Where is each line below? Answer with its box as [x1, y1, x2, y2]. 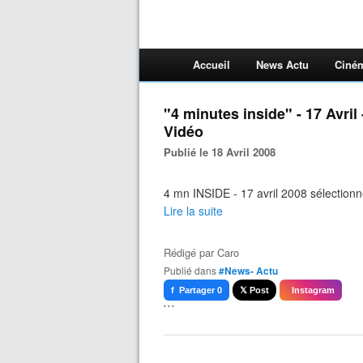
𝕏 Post [240, 285, 269, 295]
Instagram [287, 285, 335, 295]
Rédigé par [164, 245, 217, 260]
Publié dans [170, 263, 216, 277]
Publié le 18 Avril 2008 [171, 144, 275, 160]
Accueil [193, 57, 230, 72]
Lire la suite [164, 203, 223, 219]
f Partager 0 [171, 285, 222, 295]
